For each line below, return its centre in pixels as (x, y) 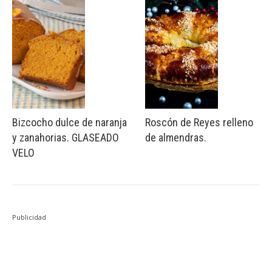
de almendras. (176, 138)
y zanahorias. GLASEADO (66, 138)
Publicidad (29, 217)
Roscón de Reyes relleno (199, 123)
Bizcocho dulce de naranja (70, 123)
